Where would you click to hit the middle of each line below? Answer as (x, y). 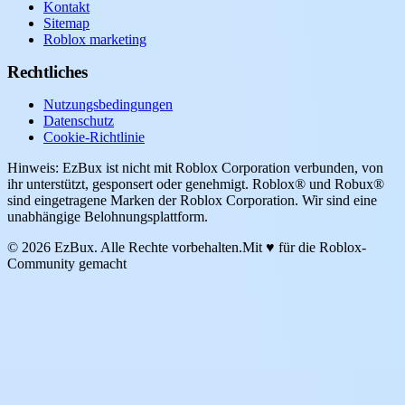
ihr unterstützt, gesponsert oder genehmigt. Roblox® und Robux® (196, 184)
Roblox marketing (95, 39)
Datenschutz (79, 120)
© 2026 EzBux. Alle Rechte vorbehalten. (125, 247)
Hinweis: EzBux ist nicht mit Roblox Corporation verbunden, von (195, 167)
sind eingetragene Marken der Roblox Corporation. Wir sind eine (192, 200)
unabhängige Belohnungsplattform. (108, 216)
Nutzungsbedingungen (108, 104)
